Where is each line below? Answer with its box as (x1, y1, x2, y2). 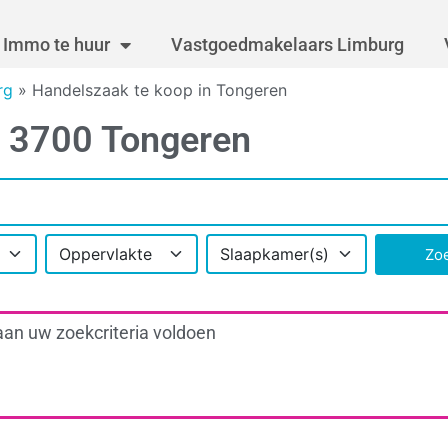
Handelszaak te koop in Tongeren (32, 80, 287, 101)
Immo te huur (3, 34, 110, 56)
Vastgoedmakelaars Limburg (171, 34, 404, 56)
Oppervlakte (58, 244, 152, 265)
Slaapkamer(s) (219, 244, 329, 265)
